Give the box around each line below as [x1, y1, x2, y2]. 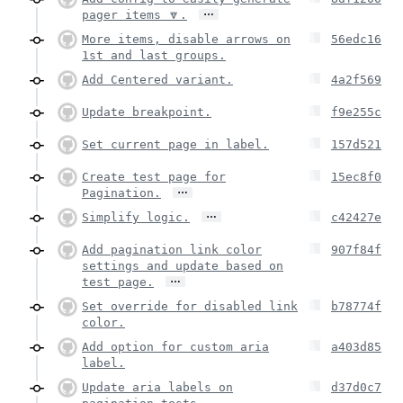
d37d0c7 [331, 380, 381, 394]
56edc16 [331, 31, 381, 46]
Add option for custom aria [82, 339, 269, 354]
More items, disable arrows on [82, 31, 291, 46]
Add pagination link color [82, 242, 262, 256]
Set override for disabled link [82, 299, 298, 313]
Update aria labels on [82, 380, 233, 394]
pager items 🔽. [82, 7, 187, 22]
